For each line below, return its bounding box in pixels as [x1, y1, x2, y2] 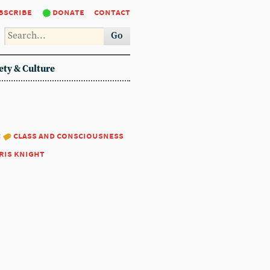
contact [94, 6, 130, 17]
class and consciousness [13, 130, 124, 141]
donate [52, 6, 84, 17]
